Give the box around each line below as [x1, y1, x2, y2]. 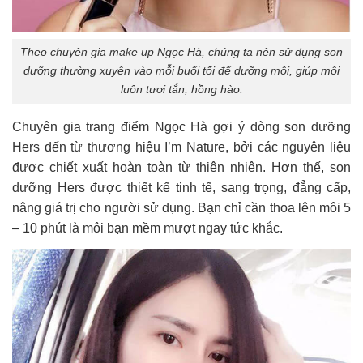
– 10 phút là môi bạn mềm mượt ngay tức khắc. [12, 221, 283, 236]
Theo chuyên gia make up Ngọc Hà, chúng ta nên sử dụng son [20, 45, 343, 59]
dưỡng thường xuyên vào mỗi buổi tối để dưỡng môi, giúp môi [23, 64, 340, 78]
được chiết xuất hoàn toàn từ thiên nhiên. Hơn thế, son [12, 160, 351, 175]
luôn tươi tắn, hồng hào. [120, 83, 243, 96]
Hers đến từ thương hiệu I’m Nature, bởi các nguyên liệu [12, 140, 351, 155]
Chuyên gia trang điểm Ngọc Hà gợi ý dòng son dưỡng [12, 120, 351, 135]
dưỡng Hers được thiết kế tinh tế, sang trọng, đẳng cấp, [12, 181, 351, 195]
